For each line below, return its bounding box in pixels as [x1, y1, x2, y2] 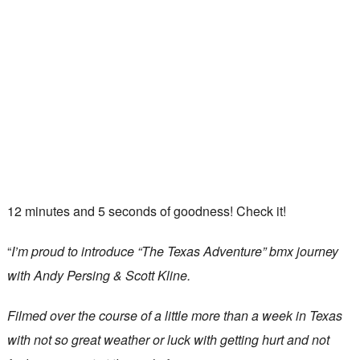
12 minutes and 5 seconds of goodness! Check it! [6, 202, 286, 220]
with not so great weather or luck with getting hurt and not [6, 330, 329, 349]
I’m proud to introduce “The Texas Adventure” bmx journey [10, 242, 338, 260]
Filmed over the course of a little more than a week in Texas [6, 306, 342, 325]
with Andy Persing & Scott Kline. [6, 266, 190, 284]
